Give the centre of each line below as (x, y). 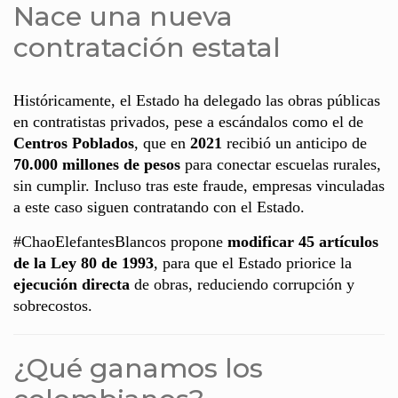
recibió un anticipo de (295, 143)
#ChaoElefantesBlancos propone (120, 241)
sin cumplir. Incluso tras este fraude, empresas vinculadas (199, 185)
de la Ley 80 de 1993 (84, 263)
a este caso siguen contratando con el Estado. (159, 207)
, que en (162, 143)
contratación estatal (147, 47)
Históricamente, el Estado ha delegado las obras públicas (197, 100)
